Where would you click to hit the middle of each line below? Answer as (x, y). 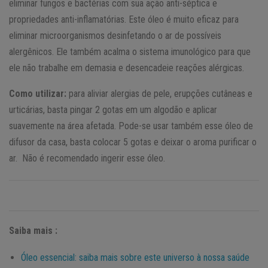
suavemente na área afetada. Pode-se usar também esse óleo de (131, 126)
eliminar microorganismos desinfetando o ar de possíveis (115, 36)
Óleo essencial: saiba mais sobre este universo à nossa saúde (135, 258)
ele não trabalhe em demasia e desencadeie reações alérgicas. (127, 68)
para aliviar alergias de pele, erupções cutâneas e (161, 94)
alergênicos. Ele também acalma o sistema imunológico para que (130, 52)
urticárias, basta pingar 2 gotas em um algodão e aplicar (113, 110)
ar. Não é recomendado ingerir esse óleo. (87, 159)
